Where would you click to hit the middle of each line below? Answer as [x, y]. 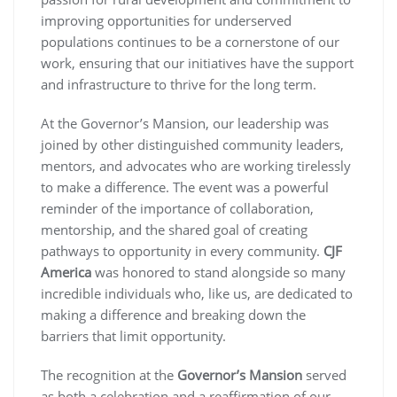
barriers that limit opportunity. [133, 336]
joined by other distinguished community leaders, [192, 145]
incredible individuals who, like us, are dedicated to [197, 294]
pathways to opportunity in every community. [182, 251]
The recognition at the [109, 375]
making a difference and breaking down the [173, 315]
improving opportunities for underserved [166, 21]
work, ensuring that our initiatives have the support [197, 63]
